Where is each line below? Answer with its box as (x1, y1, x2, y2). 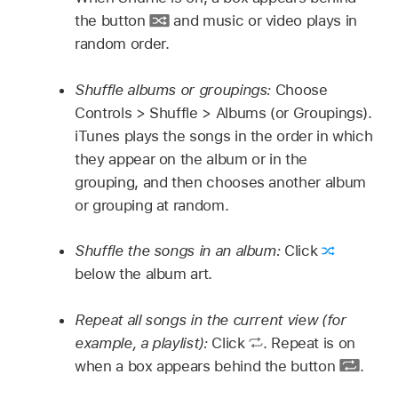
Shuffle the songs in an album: (75, 242, 285, 260)
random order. (75, 35, 170, 53)
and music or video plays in (169, 12, 357, 30)
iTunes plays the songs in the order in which (75, 126, 373, 145)
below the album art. (75, 265, 212, 283)
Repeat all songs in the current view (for (75, 310, 346, 329)
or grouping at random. (75, 195, 229, 214)
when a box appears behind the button (75, 356, 339, 375)
